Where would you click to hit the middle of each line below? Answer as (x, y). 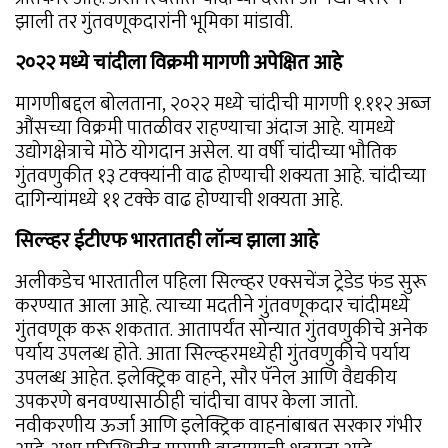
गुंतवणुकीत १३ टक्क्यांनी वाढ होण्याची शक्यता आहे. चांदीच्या (220, 175)
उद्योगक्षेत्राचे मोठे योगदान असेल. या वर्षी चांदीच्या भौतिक (206, 151)
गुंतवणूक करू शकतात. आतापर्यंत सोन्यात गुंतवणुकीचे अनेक (221, 329)
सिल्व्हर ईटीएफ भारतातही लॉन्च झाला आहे (167, 240)
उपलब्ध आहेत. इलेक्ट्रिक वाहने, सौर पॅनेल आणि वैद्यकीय (206, 377)
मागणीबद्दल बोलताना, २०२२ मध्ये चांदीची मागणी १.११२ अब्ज (223, 103)
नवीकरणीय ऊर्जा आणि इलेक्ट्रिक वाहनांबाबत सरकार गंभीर (218, 425)
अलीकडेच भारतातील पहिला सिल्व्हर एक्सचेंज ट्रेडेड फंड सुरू (221, 281)
